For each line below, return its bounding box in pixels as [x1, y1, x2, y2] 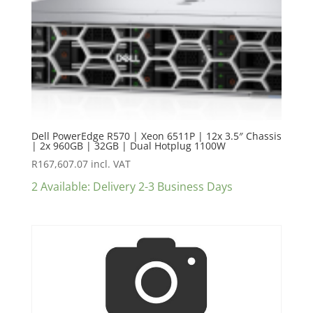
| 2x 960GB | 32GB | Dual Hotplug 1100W [31, 138, 226, 152]
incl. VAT [90, 156, 131, 170]
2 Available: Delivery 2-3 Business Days [31, 178, 233, 194]
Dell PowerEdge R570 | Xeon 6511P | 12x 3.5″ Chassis [31, 129, 282, 143]
